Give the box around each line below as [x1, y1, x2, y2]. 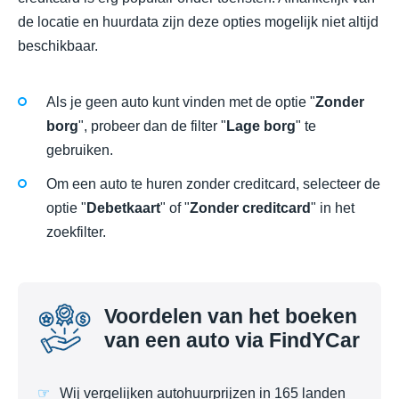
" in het [311, 199, 354, 216]
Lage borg [226, 118, 296, 134]
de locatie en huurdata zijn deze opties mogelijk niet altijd [18, 14, 379, 30]
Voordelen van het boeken [104, 305, 357, 329]
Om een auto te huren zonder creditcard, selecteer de [46, 175, 380, 191]
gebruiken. [46, 142, 113, 158]
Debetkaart [86, 199, 160, 216]
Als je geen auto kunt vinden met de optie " [46, 94, 315, 110]
